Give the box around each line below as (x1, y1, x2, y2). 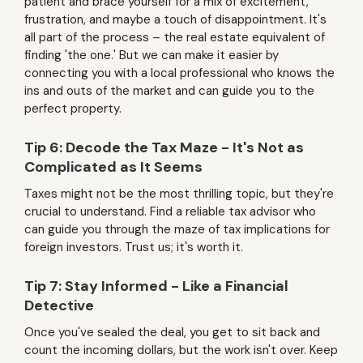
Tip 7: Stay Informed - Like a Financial (24, 276, 288, 296)
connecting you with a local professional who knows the (24, 65, 335, 81)
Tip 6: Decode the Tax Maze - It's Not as (24, 138, 304, 157)
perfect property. (24, 100, 122, 117)
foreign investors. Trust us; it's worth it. (24, 239, 243, 255)
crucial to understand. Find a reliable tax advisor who (24, 203, 316, 220)
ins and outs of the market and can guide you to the (24, 83, 314, 99)
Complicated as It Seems (24, 157, 203, 177)
